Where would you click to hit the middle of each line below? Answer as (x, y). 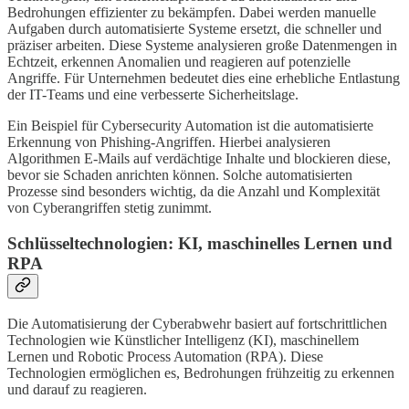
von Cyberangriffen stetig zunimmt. (110, 208)
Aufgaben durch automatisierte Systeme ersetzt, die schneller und (194, 29)
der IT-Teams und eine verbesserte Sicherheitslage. (153, 95)
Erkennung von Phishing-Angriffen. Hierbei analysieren (169, 142)
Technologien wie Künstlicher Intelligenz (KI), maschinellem (183, 340)
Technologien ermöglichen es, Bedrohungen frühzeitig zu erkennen (201, 372)
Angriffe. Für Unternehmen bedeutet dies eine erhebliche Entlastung (204, 79)
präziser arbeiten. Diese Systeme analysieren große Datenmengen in (202, 46)
